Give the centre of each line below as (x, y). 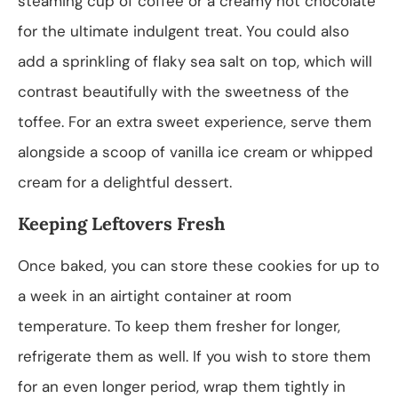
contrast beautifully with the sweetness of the (183, 91)
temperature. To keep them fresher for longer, (179, 326)
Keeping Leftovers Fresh (121, 223)
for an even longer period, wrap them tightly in (182, 386)
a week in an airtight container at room (155, 295)
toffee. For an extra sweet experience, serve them (195, 121)
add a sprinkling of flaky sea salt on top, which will (195, 61)
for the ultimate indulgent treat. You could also (183, 31)
